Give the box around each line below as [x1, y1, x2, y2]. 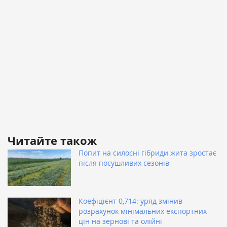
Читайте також [8, 133, 97, 149]
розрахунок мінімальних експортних [79, 206, 207, 216]
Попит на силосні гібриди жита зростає [79, 148, 216, 158]
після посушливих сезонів [79, 158, 169, 168]
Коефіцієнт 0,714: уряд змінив [79, 196, 182, 206]
